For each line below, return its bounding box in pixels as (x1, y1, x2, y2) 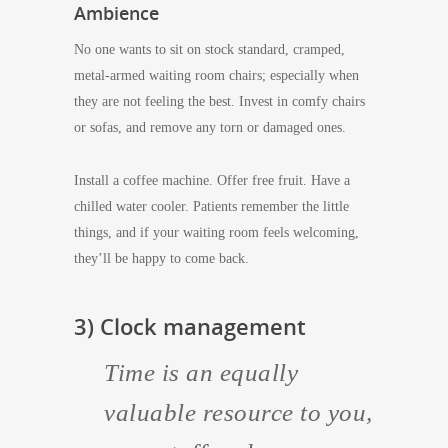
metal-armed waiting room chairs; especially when (74, 68, 359, 83)
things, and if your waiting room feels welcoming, (74, 225, 359, 240)
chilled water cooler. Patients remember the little (74, 199, 349, 214)
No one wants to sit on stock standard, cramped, (74, 42, 345, 57)
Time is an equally (104, 359, 298, 386)
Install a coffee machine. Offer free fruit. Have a (74, 173, 350, 188)
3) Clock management (74, 311, 306, 341)
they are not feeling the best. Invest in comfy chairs (74, 94, 365, 109)
